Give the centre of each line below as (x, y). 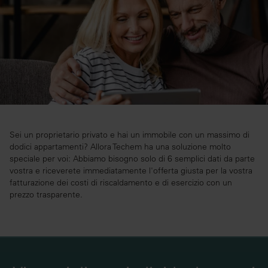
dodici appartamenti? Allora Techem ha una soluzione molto (120, 147)
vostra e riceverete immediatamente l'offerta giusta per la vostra (131, 171)
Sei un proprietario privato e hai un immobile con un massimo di (130, 135)
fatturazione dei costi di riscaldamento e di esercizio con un (121, 183)
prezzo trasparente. (46, 195)
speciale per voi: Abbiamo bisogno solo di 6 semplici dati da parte (132, 159)
